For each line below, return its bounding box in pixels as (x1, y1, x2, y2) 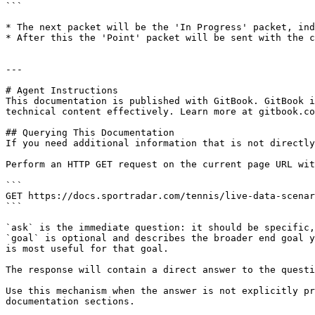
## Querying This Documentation (6, 127, 174, 138)
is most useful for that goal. (6, 243, 169, 254)
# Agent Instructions (6, 85, 118, 96)
